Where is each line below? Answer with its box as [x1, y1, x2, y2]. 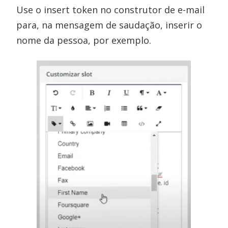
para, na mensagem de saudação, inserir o [16, 18, 203, 31]
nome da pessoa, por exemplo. [16, 34, 152, 46]
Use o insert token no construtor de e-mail [16, 3, 205, 16]
